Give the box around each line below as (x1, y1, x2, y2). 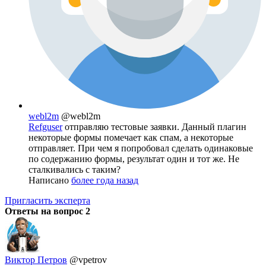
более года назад (71, 175, 138, 186)
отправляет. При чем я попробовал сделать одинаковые (28, 143, 253, 154)
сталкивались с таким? (28, 164, 121, 175)
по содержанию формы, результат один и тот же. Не (28, 154, 239, 164)
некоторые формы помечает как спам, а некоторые (28, 132, 233, 143)
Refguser (28, 122, 62, 132)
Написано (28, 175, 71, 186)
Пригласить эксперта (5, 195, 90, 206)
